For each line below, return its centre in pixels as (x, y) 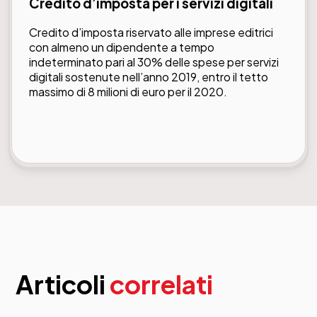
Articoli (63, 284)
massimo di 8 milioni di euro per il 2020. (128, 91)
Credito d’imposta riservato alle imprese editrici (151, 32)
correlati (162, 284)
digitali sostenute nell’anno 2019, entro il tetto (149, 76)
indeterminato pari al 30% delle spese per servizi (154, 62)
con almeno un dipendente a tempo (122, 47)
